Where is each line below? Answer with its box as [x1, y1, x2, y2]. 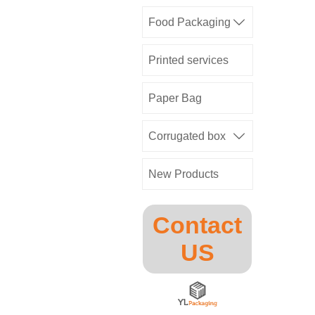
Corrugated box [148, 129, 226, 142]
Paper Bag [148, 91, 202, 104]
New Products [148, 167, 219, 180]
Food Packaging [148, 15, 231, 28]
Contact [153, 212, 243, 239]
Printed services [148, 53, 229, 66]
